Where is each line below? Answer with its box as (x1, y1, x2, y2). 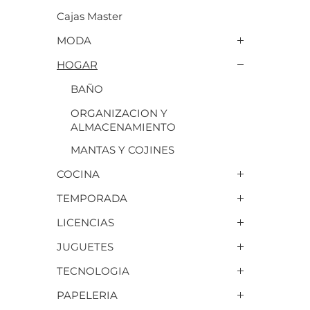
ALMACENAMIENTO (71, 120, 176, 134)
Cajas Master (57, 10, 122, 23)
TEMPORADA (57, 192, 127, 205)
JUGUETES (57, 240, 113, 253)
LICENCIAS (57, 216, 114, 229)
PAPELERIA (57, 289, 118, 302)
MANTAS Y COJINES (71, 143, 174, 156)
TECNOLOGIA (57, 264, 129, 277)
